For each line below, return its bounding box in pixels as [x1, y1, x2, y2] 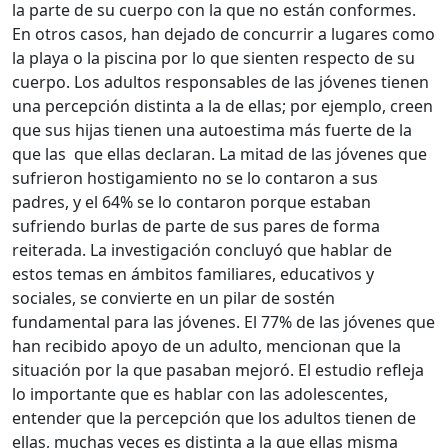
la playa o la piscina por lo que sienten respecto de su [12, 47, 415, 70]
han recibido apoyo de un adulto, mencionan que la [12, 335, 401, 358]
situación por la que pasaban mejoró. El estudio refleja [12, 359, 424, 382]
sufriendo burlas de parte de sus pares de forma [12, 215, 380, 238]
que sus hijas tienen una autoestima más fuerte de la [12, 119, 412, 142]
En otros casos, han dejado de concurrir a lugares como [12, 23, 435, 46]
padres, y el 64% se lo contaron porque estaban [12, 191, 371, 214]
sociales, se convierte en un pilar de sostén [12, 287, 335, 310]
